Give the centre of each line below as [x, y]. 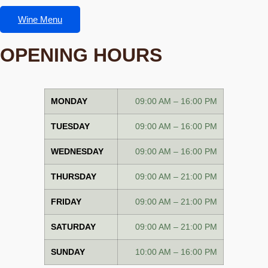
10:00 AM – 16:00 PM [176, 252]
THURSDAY [74, 176]
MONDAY [69, 101]
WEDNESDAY [77, 151]
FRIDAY [66, 201]
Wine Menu [40, 19]
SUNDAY [68, 252]
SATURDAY [73, 226]
